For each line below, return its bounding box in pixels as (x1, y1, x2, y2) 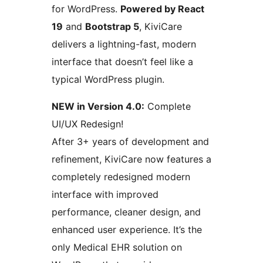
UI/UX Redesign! (52, 117, 123, 130)
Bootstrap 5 (85, 20, 139, 32)
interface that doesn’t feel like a (52, 55, 193, 68)
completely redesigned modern (52, 170, 190, 183)
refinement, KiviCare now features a (52, 153, 211, 165)
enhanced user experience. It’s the (52, 223, 202, 235)
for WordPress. (52, 2, 120, 15)
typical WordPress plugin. (52, 73, 164, 85)
